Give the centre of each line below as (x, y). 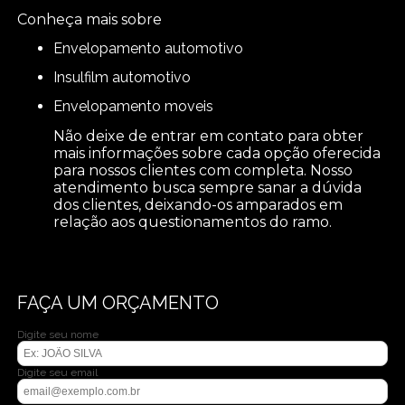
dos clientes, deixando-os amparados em (198, 205)
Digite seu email (58, 373)
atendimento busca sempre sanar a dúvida (208, 188)
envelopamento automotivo (153, 49)
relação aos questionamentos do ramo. (193, 222)
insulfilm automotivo (124, 78)
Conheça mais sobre (90, 20)
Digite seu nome (58, 335)
